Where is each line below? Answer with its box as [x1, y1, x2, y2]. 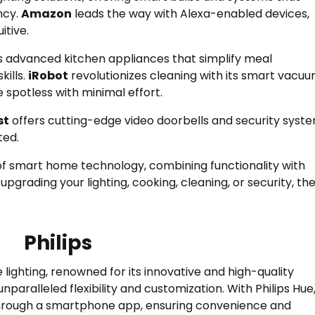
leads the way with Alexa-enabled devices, [72, 6, 309, 22]
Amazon [21, 6, 72, 22]
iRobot [28, 67, 68, 84]
